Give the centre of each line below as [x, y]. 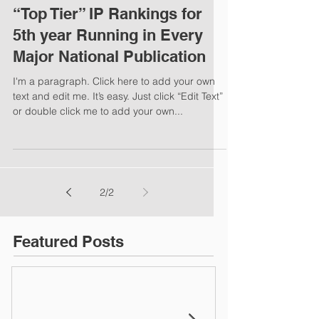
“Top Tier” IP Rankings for [108, 14]
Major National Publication [109, 56]
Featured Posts [68, 241]
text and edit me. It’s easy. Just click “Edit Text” [118, 96]
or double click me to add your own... [98, 111]
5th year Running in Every [108, 35]
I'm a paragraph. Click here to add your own [114, 81]
